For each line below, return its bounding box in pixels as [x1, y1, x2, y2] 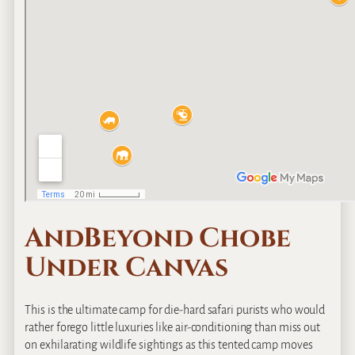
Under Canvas [25, 250, 229, 287]
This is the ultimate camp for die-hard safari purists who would [25, 303, 326, 316]
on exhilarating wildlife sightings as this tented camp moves [25, 338, 313, 351]
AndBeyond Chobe [25, 220, 291, 258]
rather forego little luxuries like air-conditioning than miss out [25, 320, 320, 334]
